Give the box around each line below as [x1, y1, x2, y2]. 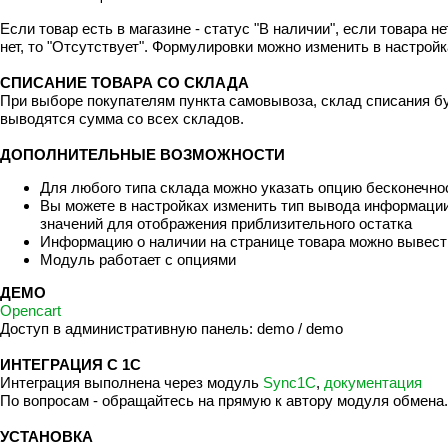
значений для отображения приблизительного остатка [40, 214, 412, 232]
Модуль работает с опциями [40, 250, 240, 268]
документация [324, 374, 422, 392]
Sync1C [263, 374, 316, 392]
